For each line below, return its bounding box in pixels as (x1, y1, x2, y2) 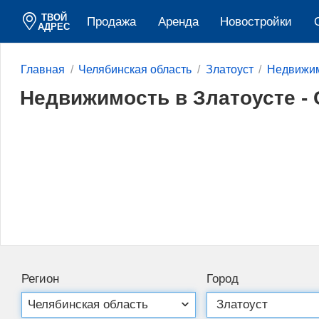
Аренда (157, 15, 199, 29)
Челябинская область (78, 63, 192, 76)
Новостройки (220, 15, 293, 29)
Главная (21, 63, 65, 76)
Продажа (86, 15, 136, 29)
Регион (21, 271, 59, 286)
